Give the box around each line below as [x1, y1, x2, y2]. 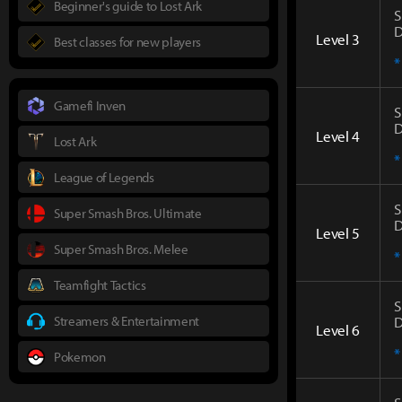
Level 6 [316, 319, 360, 339]
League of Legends [54, 168, 154, 186]
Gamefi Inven [54, 96, 127, 114]
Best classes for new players [54, 32, 202, 50]
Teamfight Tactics [54, 275, 146, 293]
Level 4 [316, 126, 360, 145]
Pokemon [54, 347, 106, 365]
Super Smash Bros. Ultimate [54, 204, 202, 222]
